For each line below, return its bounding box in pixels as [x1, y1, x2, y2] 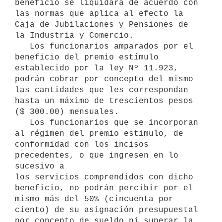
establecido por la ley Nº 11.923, [15, 63, 178, 73]
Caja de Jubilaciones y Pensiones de [15, 20, 188, 29]
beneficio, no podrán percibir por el [15, 183, 193, 193]
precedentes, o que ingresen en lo [15, 151, 178, 160]
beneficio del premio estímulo [15, 53, 159, 62]
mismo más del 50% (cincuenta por [15, 194, 173, 204]
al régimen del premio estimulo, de [15, 129, 183, 138]
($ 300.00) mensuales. [15, 107, 119, 116]
